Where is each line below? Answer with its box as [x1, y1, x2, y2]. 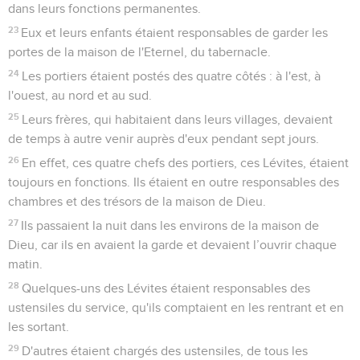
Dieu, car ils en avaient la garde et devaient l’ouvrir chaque [8, 238, 337, 252]
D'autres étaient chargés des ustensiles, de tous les [22, 344, 309, 358]
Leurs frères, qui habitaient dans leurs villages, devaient [22, 112, 333, 126]
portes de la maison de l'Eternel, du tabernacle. [8, 45, 271, 59]
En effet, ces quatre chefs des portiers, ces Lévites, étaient [22, 156, 350, 170]
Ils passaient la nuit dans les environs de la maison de [21, 219, 320, 232]
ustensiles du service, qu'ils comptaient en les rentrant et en [8, 301, 344, 314]
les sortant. [8, 320, 69, 333]
